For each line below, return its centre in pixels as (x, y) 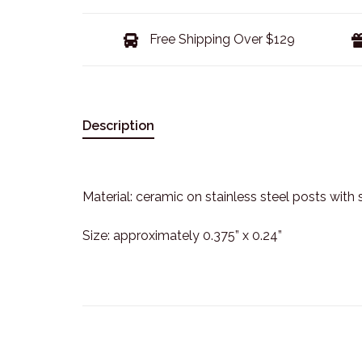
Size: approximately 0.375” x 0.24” (182, 236)
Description (118, 126)
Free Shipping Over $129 (220, 39)
